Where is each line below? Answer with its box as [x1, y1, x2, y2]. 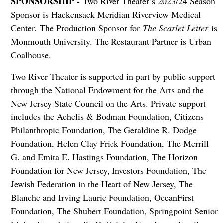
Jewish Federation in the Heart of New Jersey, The [10, 178, 193, 190]
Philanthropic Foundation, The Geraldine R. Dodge [10, 124, 197, 136]
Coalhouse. [10, 49, 51, 61]
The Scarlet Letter [142, 22, 208, 34]
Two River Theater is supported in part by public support [10, 70, 215, 83]
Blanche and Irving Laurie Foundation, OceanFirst [10, 191, 194, 204]
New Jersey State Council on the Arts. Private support [10, 97, 206, 110]
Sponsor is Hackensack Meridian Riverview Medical [10, 8, 201, 21]
